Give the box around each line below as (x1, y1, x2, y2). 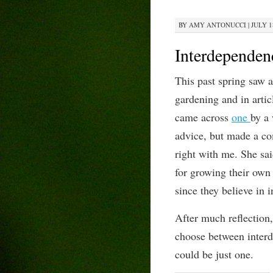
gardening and (174, 91, 241, 106)
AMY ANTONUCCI (188, 20, 246, 29)
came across (174, 110, 232, 124)
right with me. (174, 146, 241, 161)
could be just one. (174, 247, 253, 261)
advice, (174, 128, 210, 143)
